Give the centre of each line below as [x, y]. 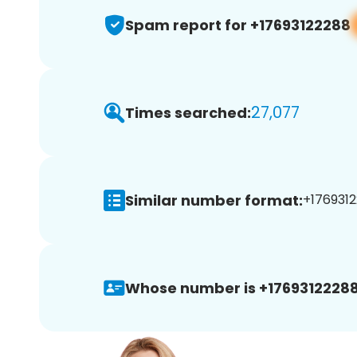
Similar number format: [214, 200]
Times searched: [188, 112]
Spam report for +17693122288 [238, 25]
